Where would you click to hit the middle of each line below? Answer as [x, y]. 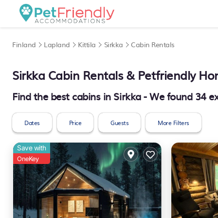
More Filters [173, 123]
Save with [32, 148]
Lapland [57, 44]
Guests [120, 123]
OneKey [28, 159]
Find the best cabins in [63, 96]
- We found [168, 96]
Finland [24, 44]
